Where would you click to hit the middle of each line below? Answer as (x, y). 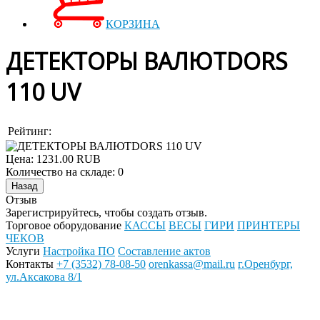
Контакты (31, 264)
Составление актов (164, 251)
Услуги (24, 251)
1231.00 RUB (69, 159)
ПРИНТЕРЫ (269, 225)
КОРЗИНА (133, 24)
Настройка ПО (79, 251)
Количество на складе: (62, 171)
